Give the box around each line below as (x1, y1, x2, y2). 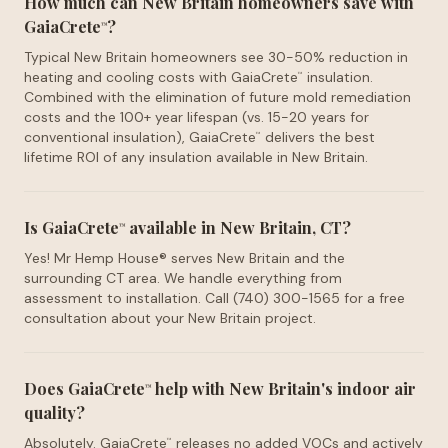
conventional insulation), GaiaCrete (24, 128, 256, 146)
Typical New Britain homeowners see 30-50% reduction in (24, 48, 408, 66)
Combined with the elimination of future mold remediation (24, 88, 411, 106)
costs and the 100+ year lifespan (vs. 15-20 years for (24, 108, 369, 126)
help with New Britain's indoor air (151, 378, 416, 399)
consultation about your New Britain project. (24, 309, 316, 327)
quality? (24, 402, 85, 423)
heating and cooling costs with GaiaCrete (24, 68, 298, 86)
